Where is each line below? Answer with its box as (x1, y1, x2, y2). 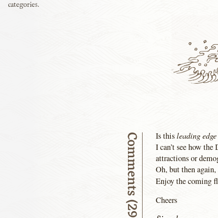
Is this (156, 130, 177, 141)
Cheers (156, 195, 178, 206)
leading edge (177, 129, 217, 141)
